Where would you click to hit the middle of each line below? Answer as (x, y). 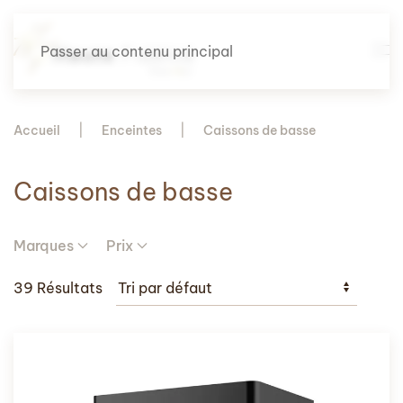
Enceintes (132, 130)
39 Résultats (58, 288)
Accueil (37, 130)
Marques (44, 246)
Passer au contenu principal (137, 51)
